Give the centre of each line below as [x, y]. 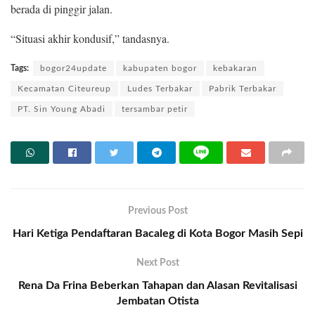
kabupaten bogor [160, 68]
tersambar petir [155, 109]
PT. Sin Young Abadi [62, 109]
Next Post [157, 263]
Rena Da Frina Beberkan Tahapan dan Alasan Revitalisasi [157, 285]
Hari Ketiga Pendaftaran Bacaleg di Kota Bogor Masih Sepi [157, 233]
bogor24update [73, 68]
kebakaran [235, 68]
